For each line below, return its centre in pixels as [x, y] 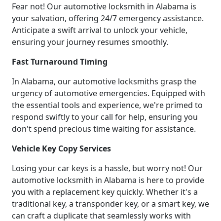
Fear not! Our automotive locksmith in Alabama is [104, 7]
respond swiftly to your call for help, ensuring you [105, 117]
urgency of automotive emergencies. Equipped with [109, 93]
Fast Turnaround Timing [60, 62]
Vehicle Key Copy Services [61, 149]
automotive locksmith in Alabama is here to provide [108, 180]
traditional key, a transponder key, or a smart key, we [110, 204]
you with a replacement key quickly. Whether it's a [105, 192]
